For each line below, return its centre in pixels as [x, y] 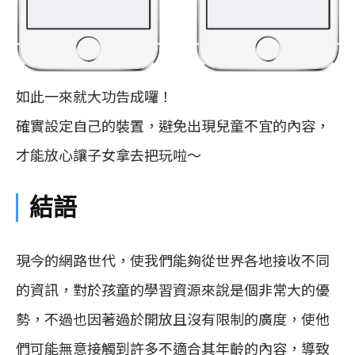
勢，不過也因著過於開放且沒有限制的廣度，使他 [173, 318]
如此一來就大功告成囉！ [94, 95]
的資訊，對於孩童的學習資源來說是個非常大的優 [173, 289]
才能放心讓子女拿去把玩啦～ [109, 154]
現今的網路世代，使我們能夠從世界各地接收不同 [173, 260]
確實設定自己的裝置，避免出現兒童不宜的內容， [173, 125]
